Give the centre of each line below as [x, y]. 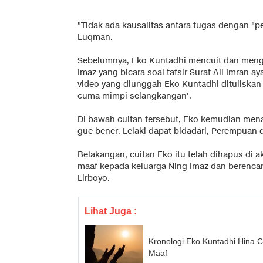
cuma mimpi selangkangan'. [134, 96]
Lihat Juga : [111, 211]
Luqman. [95, 37]
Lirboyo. [94, 178]
